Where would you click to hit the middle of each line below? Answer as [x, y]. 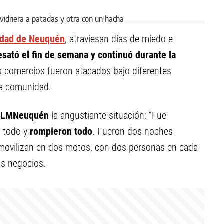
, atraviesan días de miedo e [119, 39]
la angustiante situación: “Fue [109, 115]
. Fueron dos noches [133, 131]
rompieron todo [61, 131]
